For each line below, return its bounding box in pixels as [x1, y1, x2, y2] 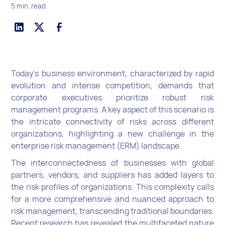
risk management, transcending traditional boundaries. [11, 205, 214, 217]
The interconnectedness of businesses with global [11, 157, 214, 169]
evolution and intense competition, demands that [11, 80, 214, 91]
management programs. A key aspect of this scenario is [11, 104, 214, 116]
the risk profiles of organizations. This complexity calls [11, 181, 214, 193]
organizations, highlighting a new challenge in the [11, 128, 214, 140]
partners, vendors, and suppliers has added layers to [11, 169, 214, 181]
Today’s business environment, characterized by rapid [11, 68, 214, 79]
